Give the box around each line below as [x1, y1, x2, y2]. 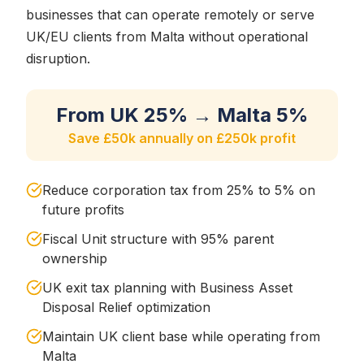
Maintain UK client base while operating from [42, 328, 320, 344]
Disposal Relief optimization [42, 299, 210, 315]
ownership [42, 250, 107, 266]
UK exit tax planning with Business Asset [42, 279, 292, 296]
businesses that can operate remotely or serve [26, 6, 314, 23]
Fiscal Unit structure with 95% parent [42, 231, 274, 247]
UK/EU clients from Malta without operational [26, 28, 308, 45]
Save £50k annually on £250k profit [68, 130, 296, 146]
